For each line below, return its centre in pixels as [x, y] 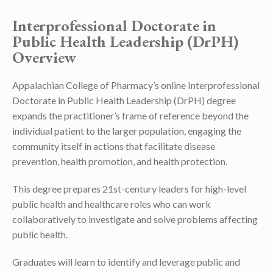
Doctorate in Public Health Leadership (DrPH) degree [124, 100]
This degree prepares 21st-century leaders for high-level [129, 189]
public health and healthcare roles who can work [112, 204]
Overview [44, 57]
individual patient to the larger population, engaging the [127, 131]
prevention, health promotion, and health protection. [120, 161]
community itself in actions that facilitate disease [114, 146]
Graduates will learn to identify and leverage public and [126, 262]
